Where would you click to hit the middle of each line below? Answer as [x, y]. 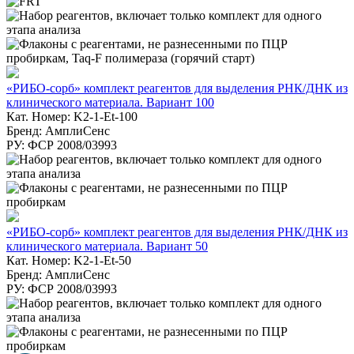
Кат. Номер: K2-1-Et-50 [69, 260]
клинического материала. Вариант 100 [110, 102]
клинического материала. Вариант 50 [107, 246]
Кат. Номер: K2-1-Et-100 [72, 116]
